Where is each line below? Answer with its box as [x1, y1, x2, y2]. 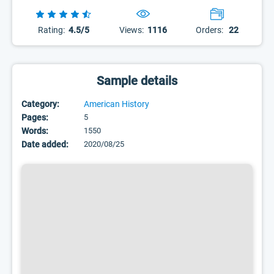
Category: [21, 99, 59, 109]
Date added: [21, 139, 68, 149]
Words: [21, 126, 48, 136]
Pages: [21, 113, 48, 122]
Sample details [97, 73, 177, 88]
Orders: [195, 25, 223, 35]
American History [84, 99, 149, 109]
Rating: [37, 25, 65, 35]
